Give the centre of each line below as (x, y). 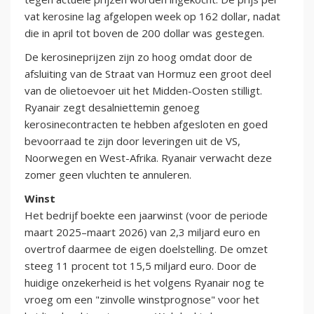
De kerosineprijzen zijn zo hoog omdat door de (138, 57)
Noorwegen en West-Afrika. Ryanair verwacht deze (148, 158)
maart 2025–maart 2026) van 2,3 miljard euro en (142, 232)
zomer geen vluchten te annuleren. (108, 175)
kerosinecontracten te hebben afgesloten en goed (146, 124)
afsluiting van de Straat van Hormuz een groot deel (148, 74)
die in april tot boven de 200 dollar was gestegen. (144, 33)
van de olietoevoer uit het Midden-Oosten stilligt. (143, 91)
